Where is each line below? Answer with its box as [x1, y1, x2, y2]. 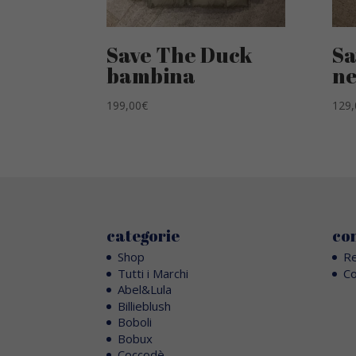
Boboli [118, 314, 153, 331]
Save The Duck [106, 40, 253, 69]
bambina [106, 60, 196, 90]
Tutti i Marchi [118, 265, 189, 281]
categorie [106, 225, 180, 247]
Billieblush [118, 297, 172, 314]
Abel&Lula [118, 281, 172, 298]
